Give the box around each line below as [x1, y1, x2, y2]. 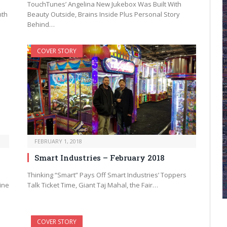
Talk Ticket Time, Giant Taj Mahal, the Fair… [27, 180, 158, 190]
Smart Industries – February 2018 [34, 152, 165, 163]
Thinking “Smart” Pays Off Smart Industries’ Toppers [27, 170, 186, 179]
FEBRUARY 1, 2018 [34, 137, 82, 145]
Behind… [27, 20, 55, 29]
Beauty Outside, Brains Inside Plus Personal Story [27, 10, 180, 19]
